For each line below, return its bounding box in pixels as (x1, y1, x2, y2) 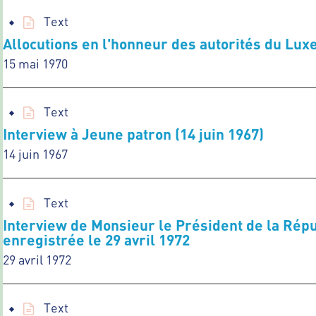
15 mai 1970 (3, 55, 68, 71)
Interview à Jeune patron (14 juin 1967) (3, 125, 264, 143)
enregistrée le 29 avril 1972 (3, 230, 190, 248)
